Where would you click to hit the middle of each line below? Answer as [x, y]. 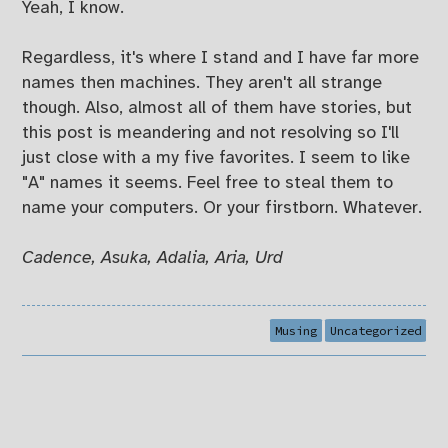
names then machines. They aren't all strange [202, 83]
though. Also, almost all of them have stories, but [217, 108]
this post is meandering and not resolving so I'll [211, 133]
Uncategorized [375, 330]
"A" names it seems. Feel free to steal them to [208, 183]
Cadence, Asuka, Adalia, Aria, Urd [153, 258]
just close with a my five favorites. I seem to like [216, 158]
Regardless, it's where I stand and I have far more [221, 58]
